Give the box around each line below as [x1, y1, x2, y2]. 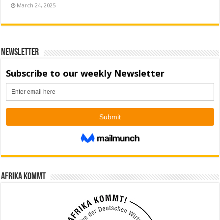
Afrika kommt [1, 171, 46, 182]
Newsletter [1, 47, 39, 57]
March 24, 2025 [17, 1, 56, 9]
